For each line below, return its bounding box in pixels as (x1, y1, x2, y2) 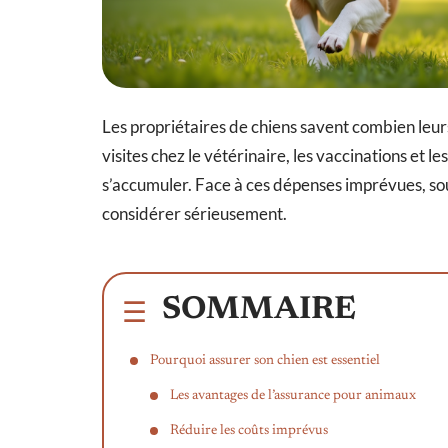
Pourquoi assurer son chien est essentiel (150, 353, 380, 368)
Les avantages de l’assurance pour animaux (170, 388, 416, 403)
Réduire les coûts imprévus (170, 423, 328, 438)
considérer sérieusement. (102, 202, 287, 224)
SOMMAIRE (162, 293, 356, 326)
